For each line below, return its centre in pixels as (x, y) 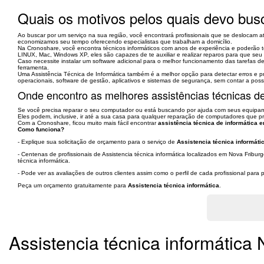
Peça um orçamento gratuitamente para (73, 185)
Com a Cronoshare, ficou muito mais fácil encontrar (88, 123)
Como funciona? (41, 129)
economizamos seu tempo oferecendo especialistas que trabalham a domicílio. (125, 42)
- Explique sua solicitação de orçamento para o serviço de (97, 142)
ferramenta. (33, 67)
